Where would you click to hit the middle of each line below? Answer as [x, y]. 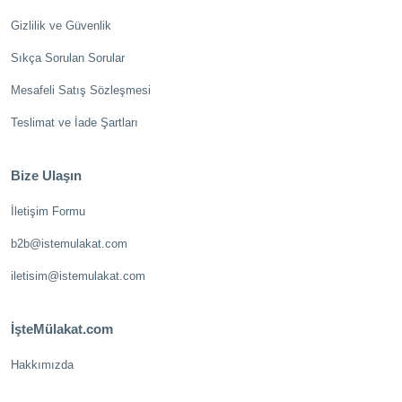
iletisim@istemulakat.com [78, 276]
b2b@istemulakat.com [69, 244]
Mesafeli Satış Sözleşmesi [81, 90]
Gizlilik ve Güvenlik [61, 26]
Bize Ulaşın [46, 175]
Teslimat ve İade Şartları [74, 122]
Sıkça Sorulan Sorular [68, 58]
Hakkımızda [42, 365]
